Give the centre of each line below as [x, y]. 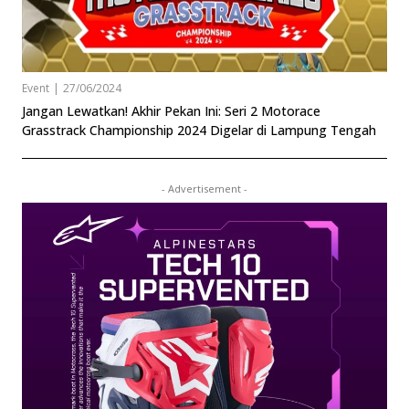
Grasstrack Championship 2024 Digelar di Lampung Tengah [199, 130]
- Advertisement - [204, 188]
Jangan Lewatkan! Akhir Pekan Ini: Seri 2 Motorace [171, 110]
